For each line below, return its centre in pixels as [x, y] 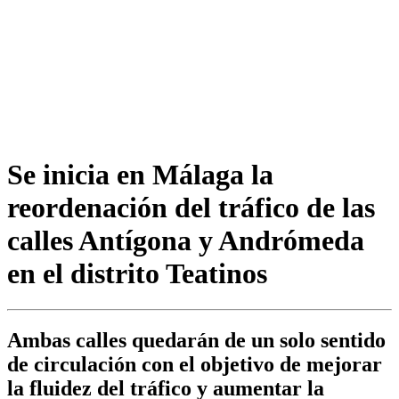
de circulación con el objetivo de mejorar [195, 365]
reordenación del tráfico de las [191, 207]
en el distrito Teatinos [137, 273]
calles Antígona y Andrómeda [186, 240]
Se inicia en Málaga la [140, 174]
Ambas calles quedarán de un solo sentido [196, 341]
